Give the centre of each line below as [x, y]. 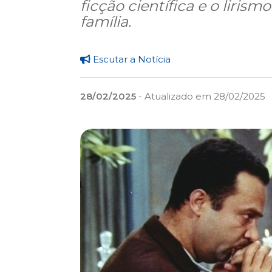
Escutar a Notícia [131, 59]
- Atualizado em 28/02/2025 [201, 96]
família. [106, 22]
